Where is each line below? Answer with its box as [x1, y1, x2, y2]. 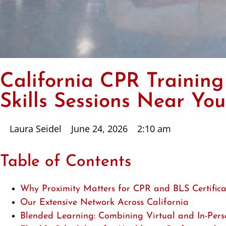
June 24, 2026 [71, 123, 128, 135]
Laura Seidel [10, 123, 62, 135]
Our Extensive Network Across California [20, 198, 189, 208]
